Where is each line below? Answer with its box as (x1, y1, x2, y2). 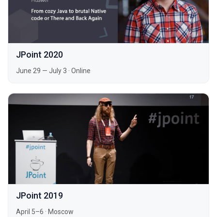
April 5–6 (16, 208, 44, 216)
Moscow (48, 208, 74, 216)
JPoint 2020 (16, 49, 63, 60)
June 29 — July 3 (16, 67, 67, 75)
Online (71, 67, 91, 75)
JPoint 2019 (16, 190, 63, 201)
